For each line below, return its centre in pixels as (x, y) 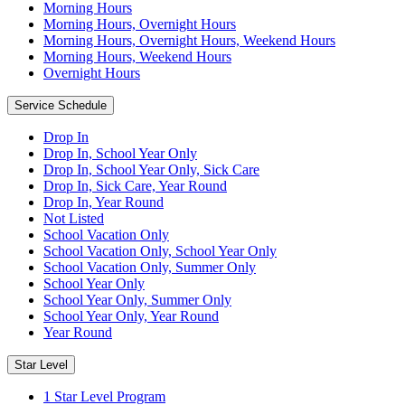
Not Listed (74, 218)
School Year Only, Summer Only (137, 299)
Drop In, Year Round (104, 202)
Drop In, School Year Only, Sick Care (151, 169)
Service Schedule (61, 105)
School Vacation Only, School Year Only (160, 250)
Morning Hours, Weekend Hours (137, 56)
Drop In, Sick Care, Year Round (135, 185)
